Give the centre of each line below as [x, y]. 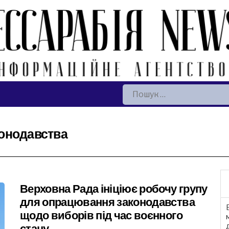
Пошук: [136, 92]
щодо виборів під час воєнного [101, 216]
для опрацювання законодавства [107, 202]
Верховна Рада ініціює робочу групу [114, 189]
